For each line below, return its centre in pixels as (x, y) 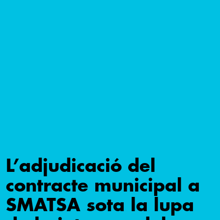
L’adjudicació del (81, 166)
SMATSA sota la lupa (100, 206)
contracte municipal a (103, 186)
